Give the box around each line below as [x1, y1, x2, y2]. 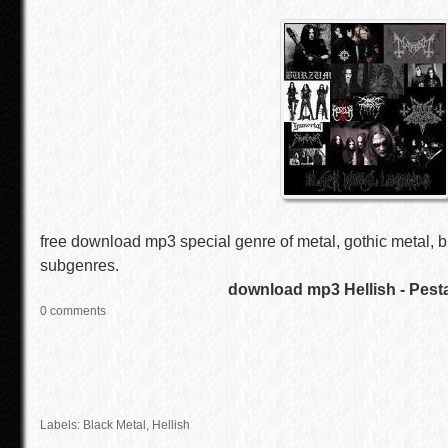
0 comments [40, 304, 106, 318]
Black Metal [83, 418, 146, 432]
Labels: [40, 418, 83, 432]
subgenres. [40, 257, 119, 274]
